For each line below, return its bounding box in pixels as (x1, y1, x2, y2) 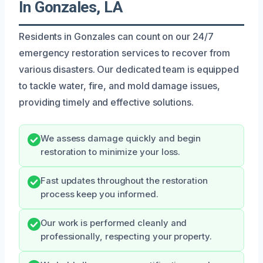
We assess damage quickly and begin (41, 133, 201, 144)
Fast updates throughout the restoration (41, 175, 208, 186)
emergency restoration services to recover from (19, 46, 231, 59)
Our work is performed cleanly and (41, 217, 187, 228)
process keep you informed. (41, 188, 159, 200)
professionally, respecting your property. (41, 231, 212, 242)
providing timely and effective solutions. (19, 96, 194, 108)
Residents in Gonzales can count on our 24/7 (19, 30, 214, 42)
